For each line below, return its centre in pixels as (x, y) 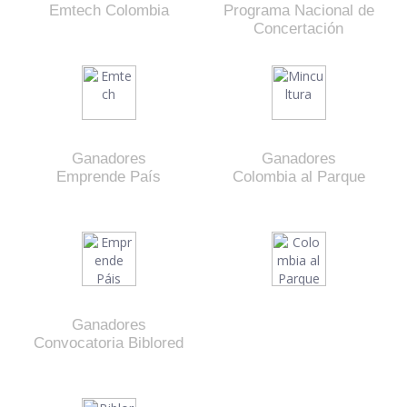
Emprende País (109, 176)
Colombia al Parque (298, 176)
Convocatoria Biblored (109, 342)
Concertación (298, 28)
